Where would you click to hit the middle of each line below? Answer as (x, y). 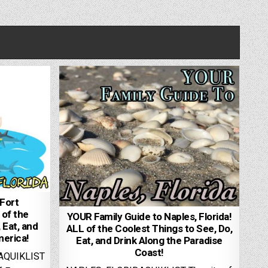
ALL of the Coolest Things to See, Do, (149, 229)
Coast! (149, 253)
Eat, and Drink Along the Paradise (149, 241)
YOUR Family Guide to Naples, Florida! (149, 217)
